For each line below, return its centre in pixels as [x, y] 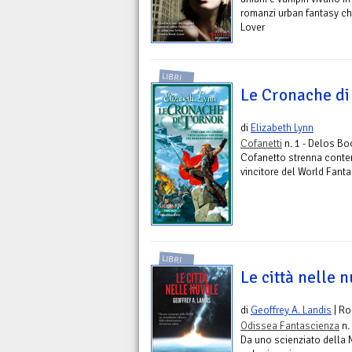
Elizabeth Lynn [282, 127]
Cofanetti [261, 143]
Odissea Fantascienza [290, 325]
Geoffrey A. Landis [291, 310]
